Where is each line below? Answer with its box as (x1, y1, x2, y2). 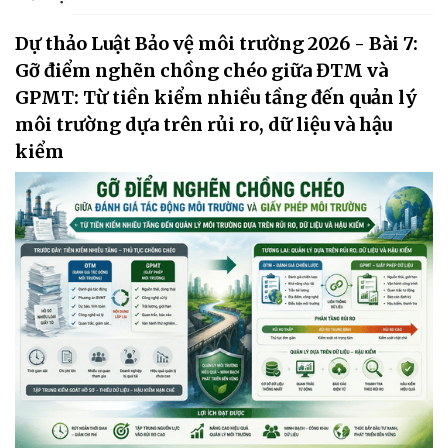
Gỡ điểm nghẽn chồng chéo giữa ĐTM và (15, 59, 388, 83)
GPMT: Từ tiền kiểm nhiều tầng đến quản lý (15, 86, 417, 110)
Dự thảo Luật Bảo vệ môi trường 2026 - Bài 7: (15, 32, 418, 56)
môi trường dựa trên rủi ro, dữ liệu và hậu (15, 113, 392, 137)
